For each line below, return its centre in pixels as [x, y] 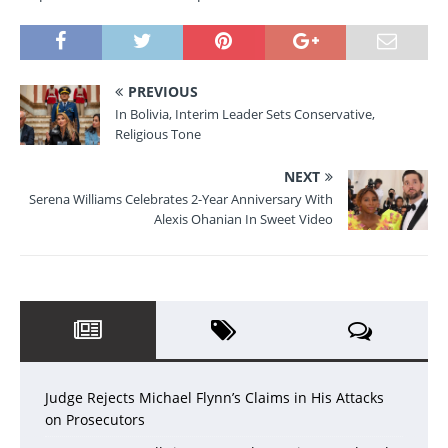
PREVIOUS [163, 91]
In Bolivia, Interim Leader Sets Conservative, [245, 113]
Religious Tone [158, 133]
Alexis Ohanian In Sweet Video [243, 218]
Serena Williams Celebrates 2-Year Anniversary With [181, 198]
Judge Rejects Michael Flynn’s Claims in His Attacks [214, 397]
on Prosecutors [95, 419]
